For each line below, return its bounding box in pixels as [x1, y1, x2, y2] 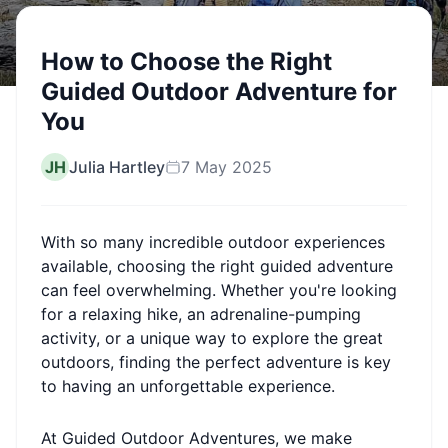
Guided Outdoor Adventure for [41, 77, 397, 106]
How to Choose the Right [41, 47, 332, 76]
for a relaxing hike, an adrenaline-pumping [41, 304, 361, 324]
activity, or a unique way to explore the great [41, 328, 383, 348]
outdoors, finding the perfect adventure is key [41, 352, 391, 372]
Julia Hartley [69, 157, 165, 177]
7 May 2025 [181, 157, 272, 177]
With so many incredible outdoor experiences [41, 232, 385, 252]
